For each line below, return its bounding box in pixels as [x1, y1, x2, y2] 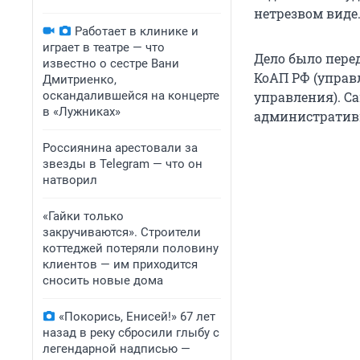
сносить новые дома [43, 273, 163, 288]
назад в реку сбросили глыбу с [43, 325, 219, 340]
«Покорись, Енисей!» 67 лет [59, 309, 215, 324]
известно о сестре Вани [43, 56, 179, 71]
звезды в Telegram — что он [43, 157, 202, 171]
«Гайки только [43, 209, 124, 223]
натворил [43, 173, 97, 187]
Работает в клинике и [75, 24, 198, 39]
